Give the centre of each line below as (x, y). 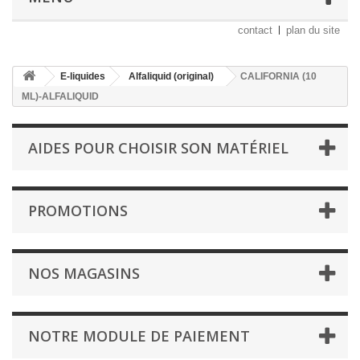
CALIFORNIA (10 (278, 77)
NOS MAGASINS (84, 274)
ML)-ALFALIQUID (60, 97)
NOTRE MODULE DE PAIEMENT (139, 336)
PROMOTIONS (78, 211)
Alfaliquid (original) (171, 77)
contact (255, 31)
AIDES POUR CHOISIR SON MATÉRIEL (158, 148)
